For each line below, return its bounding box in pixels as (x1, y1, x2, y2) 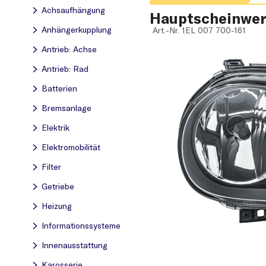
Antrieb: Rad (42, 64, 88, 74)
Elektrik (42, 122, 69, 133)
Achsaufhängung (42, 5, 105, 15)
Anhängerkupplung (42, 24, 112, 35)
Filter (42, 161, 61, 172)
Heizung (42, 201, 72, 211)
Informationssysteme (42, 220, 121, 231)
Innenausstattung (42, 240, 107, 251)
